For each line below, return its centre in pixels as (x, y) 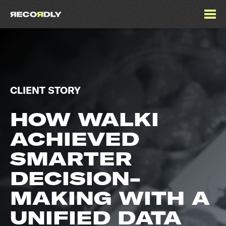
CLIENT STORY (45, 90)
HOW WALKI (84, 119)
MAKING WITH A (110, 198)
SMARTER (71, 159)
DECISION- (75, 178)
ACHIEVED (75, 139)
